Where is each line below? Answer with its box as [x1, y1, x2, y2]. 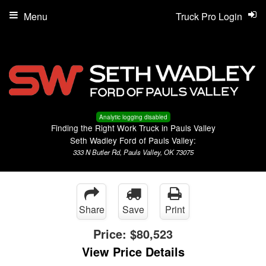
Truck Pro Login [176, 9, 242, 23]
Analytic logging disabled [99, 112, 167, 121]
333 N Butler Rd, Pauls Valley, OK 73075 [72, 147, 194, 157]
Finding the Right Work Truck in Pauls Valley [50, 121, 216, 134]
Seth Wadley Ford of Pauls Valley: [70, 134, 196, 146]
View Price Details [81, 242, 185, 260]
